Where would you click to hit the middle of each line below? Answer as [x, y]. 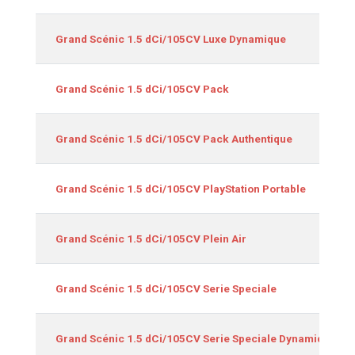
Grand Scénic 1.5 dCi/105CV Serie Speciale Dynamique [196, 338]
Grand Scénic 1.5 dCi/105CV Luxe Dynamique [171, 38]
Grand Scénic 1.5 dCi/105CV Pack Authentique [174, 138]
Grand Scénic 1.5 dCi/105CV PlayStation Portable [181, 188]
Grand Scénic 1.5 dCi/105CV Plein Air [151, 238]
